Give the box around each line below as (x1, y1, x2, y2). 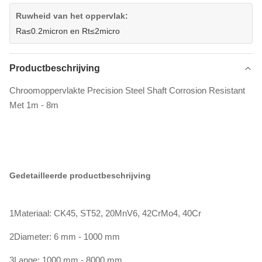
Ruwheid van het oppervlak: (16, 11, 128, 20)
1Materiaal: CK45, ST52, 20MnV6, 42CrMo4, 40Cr (9, 208, 201, 218)
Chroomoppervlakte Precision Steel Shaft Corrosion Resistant (9, 85, 245, 95)
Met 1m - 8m (9, 99, 58, 110)
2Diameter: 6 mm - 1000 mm (9, 231, 120, 242)
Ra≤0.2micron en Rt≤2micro (16, 26, 120, 36)
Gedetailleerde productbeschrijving (9, 170, 151, 180)
